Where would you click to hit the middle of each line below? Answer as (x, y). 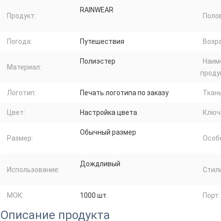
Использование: (33, 170)
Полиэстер (98, 61)
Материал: (24, 67)
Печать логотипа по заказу (124, 93)
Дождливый (100, 164)
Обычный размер (108, 132)
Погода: (19, 42)
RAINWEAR (97, 10)
